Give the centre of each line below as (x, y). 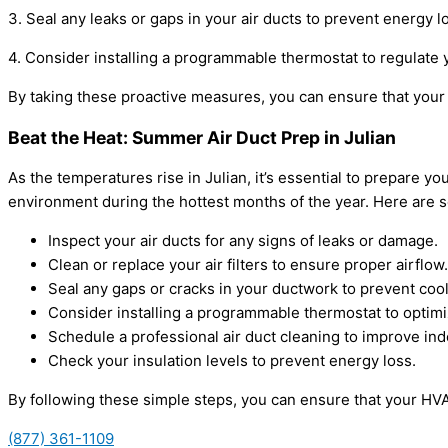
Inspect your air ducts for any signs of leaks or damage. (243, 241)
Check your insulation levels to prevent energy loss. (232, 361)
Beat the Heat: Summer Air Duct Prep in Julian (202, 137)
